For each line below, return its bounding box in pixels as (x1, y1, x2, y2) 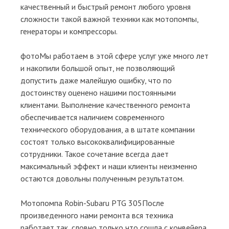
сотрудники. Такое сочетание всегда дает (20, 148, 169, 159)
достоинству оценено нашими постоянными (20, 87, 176, 98)
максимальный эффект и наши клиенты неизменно (20, 161, 197, 171)
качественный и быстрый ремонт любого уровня (20, 1, 191, 12)
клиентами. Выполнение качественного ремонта (20, 99, 190, 110)
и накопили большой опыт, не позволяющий (20, 62, 175, 73)
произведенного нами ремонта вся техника (20, 210, 173, 220)
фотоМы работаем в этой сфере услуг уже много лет (20, 50, 209, 61)
